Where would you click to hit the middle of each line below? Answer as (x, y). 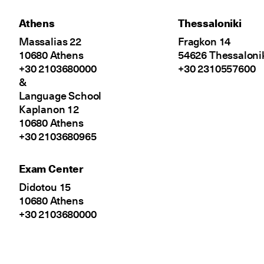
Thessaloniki (209, 23)
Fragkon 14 (204, 41)
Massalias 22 (50, 41)
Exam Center (51, 168)
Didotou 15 (45, 187)
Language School (60, 95)
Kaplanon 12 (49, 109)
